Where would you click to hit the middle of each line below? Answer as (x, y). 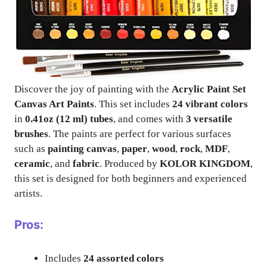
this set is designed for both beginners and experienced (131, 178)
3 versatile (209, 119)
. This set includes (133, 104)
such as (31, 149)
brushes (31, 134)
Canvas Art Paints (54, 104)
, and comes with (150, 119)
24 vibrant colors (210, 104)
